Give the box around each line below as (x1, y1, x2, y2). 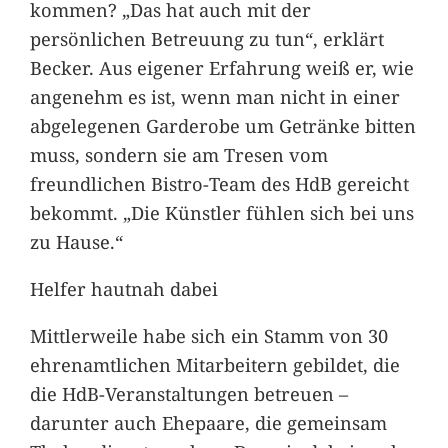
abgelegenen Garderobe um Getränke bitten (29, 112, 416, 138)
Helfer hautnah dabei (29, 276, 218, 302)
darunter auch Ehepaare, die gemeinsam (29, 410, 387, 436)
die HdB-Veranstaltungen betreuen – (29, 381, 348, 407)
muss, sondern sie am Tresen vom (29, 141, 328, 167)
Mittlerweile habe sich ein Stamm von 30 (29, 323, 388, 349)
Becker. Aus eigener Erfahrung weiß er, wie (29, 54, 414, 80)
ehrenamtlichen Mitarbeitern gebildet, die (29, 352, 400, 378)
